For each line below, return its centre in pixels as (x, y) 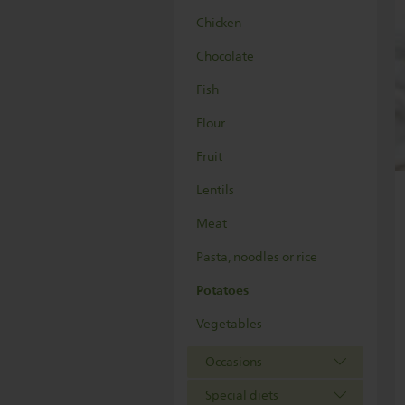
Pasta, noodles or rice (257, 257)
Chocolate (225, 57)
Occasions (234, 362)
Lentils (215, 190)
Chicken (219, 23)
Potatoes (222, 291)
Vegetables (229, 324)
